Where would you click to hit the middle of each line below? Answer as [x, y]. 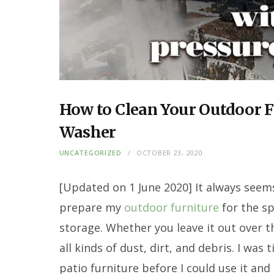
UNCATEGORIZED [90, 152]
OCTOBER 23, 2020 [169, 152]
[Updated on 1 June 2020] [127, 187]
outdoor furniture [171, 207]
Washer [87, 132]
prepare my [91, 207]
